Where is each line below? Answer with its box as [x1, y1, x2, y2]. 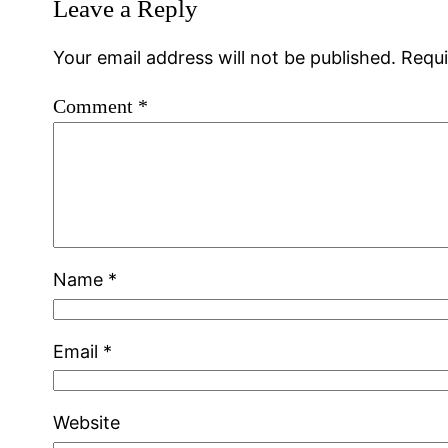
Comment [53, 95, 139, 118]
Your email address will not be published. [53, 47, 397, 69]
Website [53, 412, 121, 434]
